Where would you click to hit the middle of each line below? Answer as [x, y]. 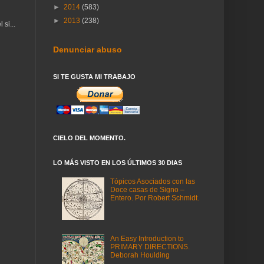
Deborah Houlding [140, 255]
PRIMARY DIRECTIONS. [150, 247]
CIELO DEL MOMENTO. [89, 138]
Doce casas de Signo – [147, 190]
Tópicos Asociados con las [152, 182]
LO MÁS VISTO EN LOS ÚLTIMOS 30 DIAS [118, 163]
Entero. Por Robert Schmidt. [154, 198]
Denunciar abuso [88, 49]
